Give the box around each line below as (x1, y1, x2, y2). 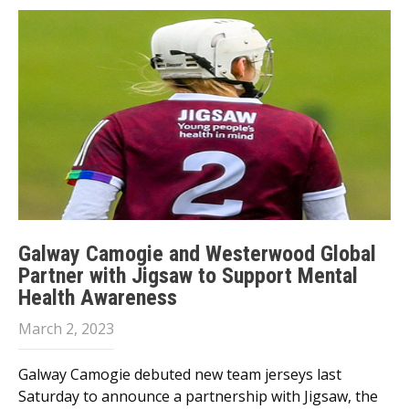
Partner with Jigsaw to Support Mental (18, 263, 358, 288)
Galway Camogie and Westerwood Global (18, 241, 376, 267)
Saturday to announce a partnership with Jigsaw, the (18, 386, 378, 406)
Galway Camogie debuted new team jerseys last (18, 364, 341, 384)
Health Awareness (18, 285, 177, 310)
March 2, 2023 (18, 319, 114, 339)
